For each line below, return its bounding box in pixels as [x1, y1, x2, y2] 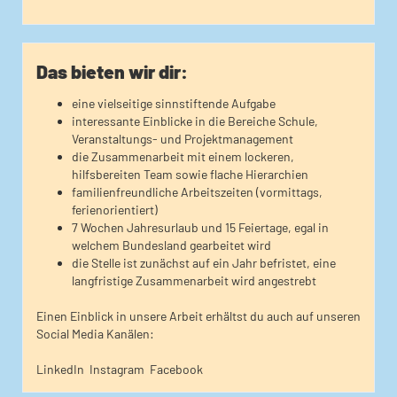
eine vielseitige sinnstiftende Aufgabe [72, 96, 276, 111]
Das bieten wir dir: [36, 60, 188, 82]
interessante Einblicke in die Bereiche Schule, [72, 113, 318, 128]
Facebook [150, 362, 203, 377]
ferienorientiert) [72, 202, 158, 217]
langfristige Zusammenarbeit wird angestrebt [72, 273, 316, 288]
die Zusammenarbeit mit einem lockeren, [72, 149, 294, 164]
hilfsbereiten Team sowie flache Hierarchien [72, 167, 308, 182]
